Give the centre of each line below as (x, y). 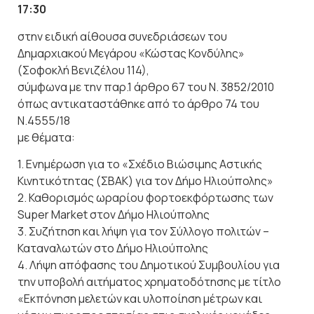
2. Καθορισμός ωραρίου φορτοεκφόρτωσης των (145, 198)
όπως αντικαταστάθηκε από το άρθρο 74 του (138, 103)
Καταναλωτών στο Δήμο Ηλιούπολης (113, 248)
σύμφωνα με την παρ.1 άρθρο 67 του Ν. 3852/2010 (146, 87)
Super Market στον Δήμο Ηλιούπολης (114, 215)
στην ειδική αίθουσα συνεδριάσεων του (122, 36)
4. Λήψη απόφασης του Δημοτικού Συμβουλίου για (149, 265)
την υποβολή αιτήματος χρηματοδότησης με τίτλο (149, 282)
